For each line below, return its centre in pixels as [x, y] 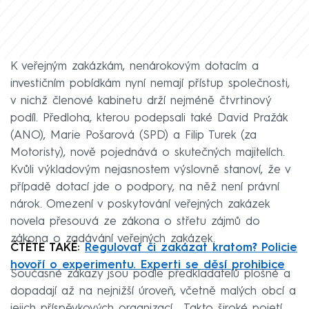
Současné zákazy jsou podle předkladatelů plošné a [150, 275]
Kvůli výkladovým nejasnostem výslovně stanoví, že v [150, 170]
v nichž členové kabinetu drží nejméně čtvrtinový [141, 101]
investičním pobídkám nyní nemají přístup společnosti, [150, 84]
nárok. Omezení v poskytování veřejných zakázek [140, 205]
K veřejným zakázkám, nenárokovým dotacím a [134, 67]
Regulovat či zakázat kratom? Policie [191, 248]
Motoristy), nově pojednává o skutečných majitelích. [148, 153]
